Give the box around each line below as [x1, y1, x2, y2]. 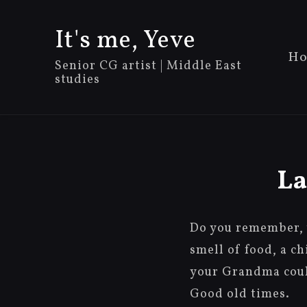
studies [55, 71, 100, 88]
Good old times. [190, 286, 290, 303]
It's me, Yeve [55, 24, 196, 58]
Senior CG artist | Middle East [55, 58, 242, 75]
